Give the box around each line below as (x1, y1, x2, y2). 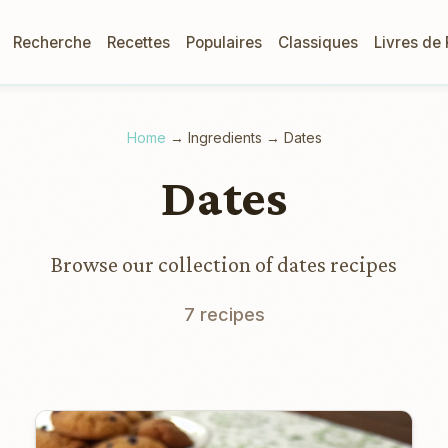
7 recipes (183, 304, 265, 325)
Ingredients (187, 129, 262, 146)
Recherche (13, 32, 91, 52)
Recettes (107, 32, 170, 52)
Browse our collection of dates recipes (51, 252, 397, 277)
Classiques (278, 32, 358, 52)
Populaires (186, 32, 262, 52)
